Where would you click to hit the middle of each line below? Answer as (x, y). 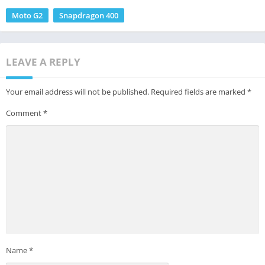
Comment (25, 113)
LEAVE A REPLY (43, 62)
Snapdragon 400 (89, 15)
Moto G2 (27, 15)
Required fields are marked (199, 91)
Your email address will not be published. (77, 91)
